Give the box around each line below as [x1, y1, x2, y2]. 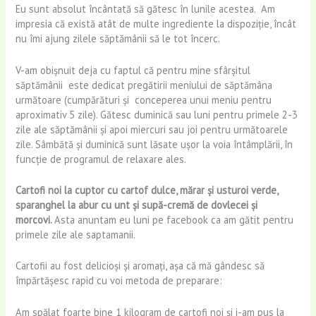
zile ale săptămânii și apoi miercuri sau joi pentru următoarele [16, 122, 288, 136]
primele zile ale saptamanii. [16, 227, 136, 241]
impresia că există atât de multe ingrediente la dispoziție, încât [16, 17, 297, 31]
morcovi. [16, 212, 55, 226]
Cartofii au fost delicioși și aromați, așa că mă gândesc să [16, 259, 265, 273]
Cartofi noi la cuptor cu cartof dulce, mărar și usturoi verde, [16, 183, 279, 197]
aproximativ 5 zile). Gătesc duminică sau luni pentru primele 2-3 [16, 107, 298, 121]
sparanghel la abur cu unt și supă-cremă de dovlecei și [16, 197, 258, 212]
